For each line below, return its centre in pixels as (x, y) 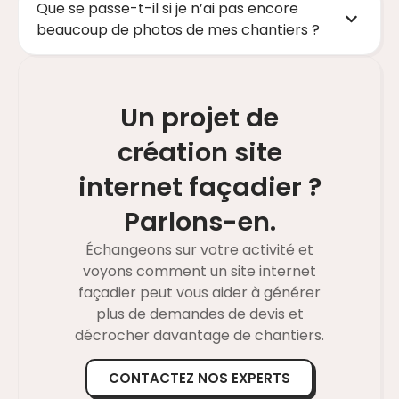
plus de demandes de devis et (199, 313)
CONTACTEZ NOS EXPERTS (199, 379)
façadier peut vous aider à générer (199, 292)
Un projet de (199, 117)
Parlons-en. (199, 221)
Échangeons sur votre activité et (199, 249)
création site (199, 152)
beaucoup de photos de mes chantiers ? (178, 29)
